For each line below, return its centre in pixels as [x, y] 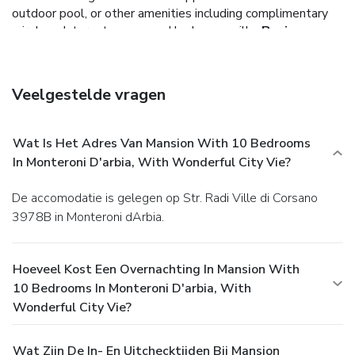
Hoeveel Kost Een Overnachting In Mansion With [156, 269]
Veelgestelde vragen [89, 94]
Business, [291, 31]
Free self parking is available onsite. [111, 65]
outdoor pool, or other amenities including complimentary [170, 13]
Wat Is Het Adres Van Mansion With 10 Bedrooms [162, 143]
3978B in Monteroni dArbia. [88, 217]
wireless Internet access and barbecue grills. [135, 31]
